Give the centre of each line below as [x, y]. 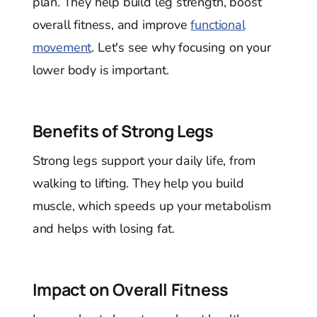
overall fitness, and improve [111, 24]
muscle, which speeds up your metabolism [151, 206]
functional [218, 24]
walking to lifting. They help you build [138, 183]
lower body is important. [100, 70]
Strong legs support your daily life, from [144, 160]
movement [62, 47]
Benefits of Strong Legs [123, 131]
